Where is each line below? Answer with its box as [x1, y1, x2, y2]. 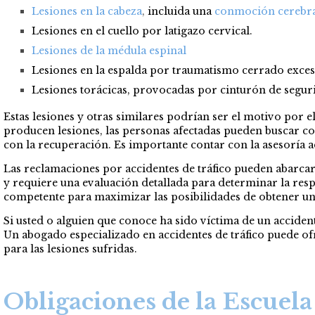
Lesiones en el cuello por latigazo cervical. [32, 24, 252, 37]
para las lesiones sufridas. [4, 242, 137, 255]
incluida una [148, 4, 212, 18]
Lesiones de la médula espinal [32, 44, 186, 57]
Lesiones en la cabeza [32, 4, 142, 18]
